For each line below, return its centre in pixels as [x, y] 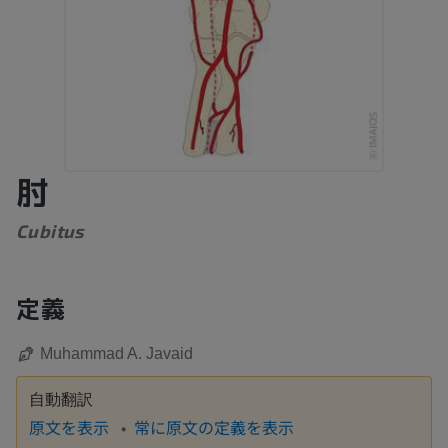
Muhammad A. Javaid [116, 353]
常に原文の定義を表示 [214, 426]
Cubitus [50, 230]
